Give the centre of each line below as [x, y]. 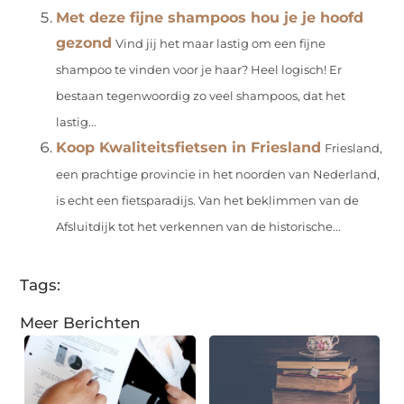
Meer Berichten [81, 323]
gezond [84, 43]
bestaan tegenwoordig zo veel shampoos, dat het [201, 96]
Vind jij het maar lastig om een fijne [221, 44]
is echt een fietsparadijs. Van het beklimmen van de [208, 201]
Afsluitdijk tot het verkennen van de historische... [199, 227]
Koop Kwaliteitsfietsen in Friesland [189, 148]
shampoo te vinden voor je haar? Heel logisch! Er [199, 70]
